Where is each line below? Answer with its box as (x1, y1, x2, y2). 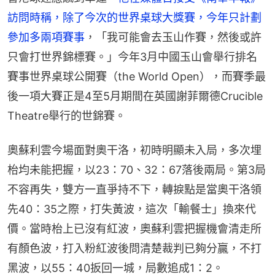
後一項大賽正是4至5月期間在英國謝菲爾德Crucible (7, 89, 263, 103)
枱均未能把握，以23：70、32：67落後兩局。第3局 (7, 163, 266, 176)
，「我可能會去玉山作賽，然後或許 (85, 30, 261, 44)
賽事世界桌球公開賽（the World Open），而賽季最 (7, 69, 266, 83)
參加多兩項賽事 (7, 30, 85, 44)
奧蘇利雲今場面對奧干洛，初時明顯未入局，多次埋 (7, 143, 261, 157)
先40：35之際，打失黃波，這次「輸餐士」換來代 (7, 202, 256, 215)
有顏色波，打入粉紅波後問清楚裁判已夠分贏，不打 (7, 241, 261, 255)
